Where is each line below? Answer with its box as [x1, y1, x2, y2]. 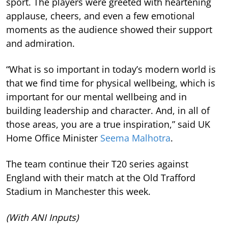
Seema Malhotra [100, 131, 170, 144]
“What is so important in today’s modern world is [6, 63, 216, 75]
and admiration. [6, 37, 75, 49]
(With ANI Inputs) [6, 211, 78, 223]
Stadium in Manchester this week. [6, 185, 151, 197]
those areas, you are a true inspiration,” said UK [6, 118, 210, 130]
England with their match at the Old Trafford [6, 171, 195, 184]
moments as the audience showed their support [6, 23, 212, 36]
